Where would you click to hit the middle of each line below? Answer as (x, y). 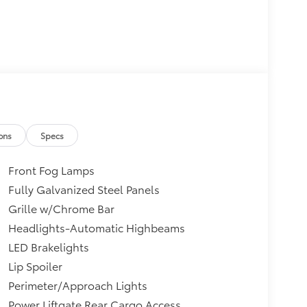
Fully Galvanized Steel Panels (84, 188)
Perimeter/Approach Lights (77, 284)
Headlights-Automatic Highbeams (96, 227)
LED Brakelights (48, 246)
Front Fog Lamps (51, 169)
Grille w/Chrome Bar (61, 208)
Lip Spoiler (35, 265)
